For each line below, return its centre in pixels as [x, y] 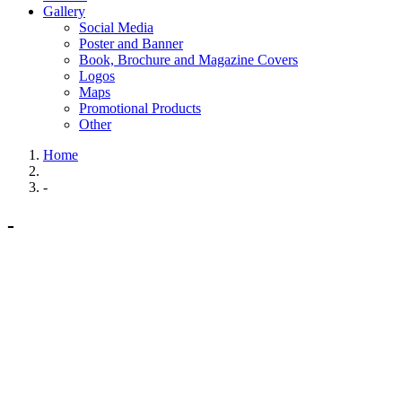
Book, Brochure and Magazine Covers [188, 59]
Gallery [64, 11]
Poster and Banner [131, 43]
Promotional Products [140, 108]
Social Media [116, 27]
